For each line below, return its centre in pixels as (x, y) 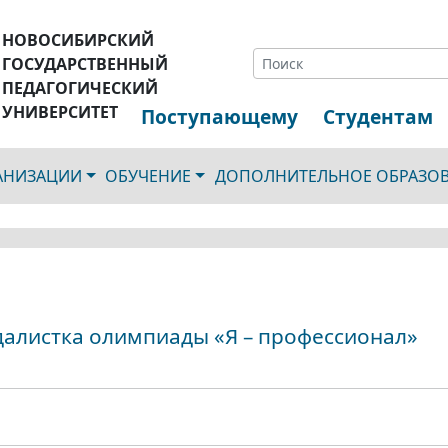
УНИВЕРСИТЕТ (60, 112)
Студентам (378, 116)
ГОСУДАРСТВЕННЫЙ (85, 64)
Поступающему (219, 116)
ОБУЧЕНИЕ (148, 176)
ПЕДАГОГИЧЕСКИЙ (80, 88)
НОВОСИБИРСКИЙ (78, 40)
